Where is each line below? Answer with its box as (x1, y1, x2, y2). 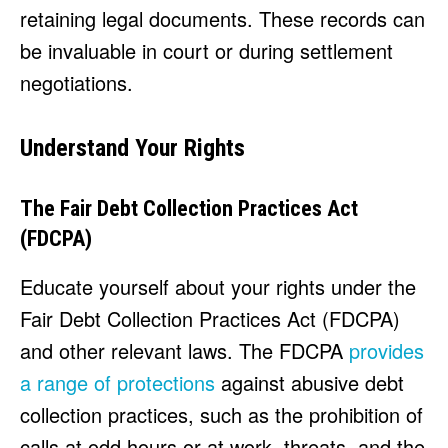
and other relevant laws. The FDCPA (20, 336, 349, 366)
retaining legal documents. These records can (20, 4, 425, 34)
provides (349, 336, 424, 366)
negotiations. (20, 68, 133, 98)
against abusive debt (215, 368, 404, 398)
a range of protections (20, 368, 215, 398)
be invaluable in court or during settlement (20, 36, 393, 66)
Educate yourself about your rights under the (20, 272, 416, 302)
